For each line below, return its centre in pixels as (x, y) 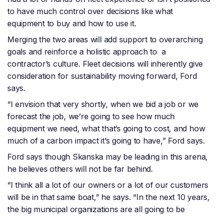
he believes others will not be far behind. (80, 169)
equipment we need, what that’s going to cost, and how (106, 129)
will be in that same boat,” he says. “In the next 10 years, (109, 197)
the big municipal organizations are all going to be (96, 209)
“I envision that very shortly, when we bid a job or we (103, 104)
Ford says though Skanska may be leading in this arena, (108, 157)
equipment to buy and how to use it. (73, 24)
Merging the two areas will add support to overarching (105, 40)
